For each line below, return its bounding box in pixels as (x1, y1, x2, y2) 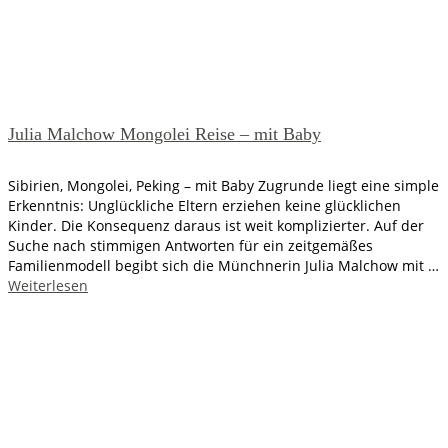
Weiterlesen (8, 276, 88, 296)
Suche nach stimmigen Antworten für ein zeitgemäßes (8, 236, 373, 256)
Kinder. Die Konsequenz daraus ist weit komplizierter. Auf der (8, 216, 424, 236)
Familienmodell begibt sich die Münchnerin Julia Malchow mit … (8, 256, 439, 276)
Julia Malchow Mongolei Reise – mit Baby (8, 124, 321, 145)
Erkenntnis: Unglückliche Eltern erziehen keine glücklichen (8, 196, 401, 216)
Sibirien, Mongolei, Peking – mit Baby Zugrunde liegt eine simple (8, 176, 439, 196)
